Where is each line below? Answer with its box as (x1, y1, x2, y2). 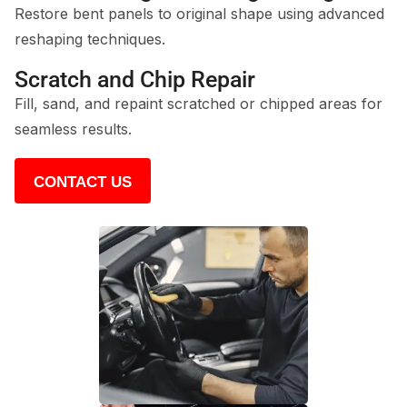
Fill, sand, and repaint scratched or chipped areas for (15, 94, 382, 113)
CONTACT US (34, 174, 132, 191)
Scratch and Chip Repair (15, 66, 255, 93)
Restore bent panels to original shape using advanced (15, 5, 384, 23)
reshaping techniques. (15, 30, 165, 48)
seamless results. (15, 120, 132, 138)
